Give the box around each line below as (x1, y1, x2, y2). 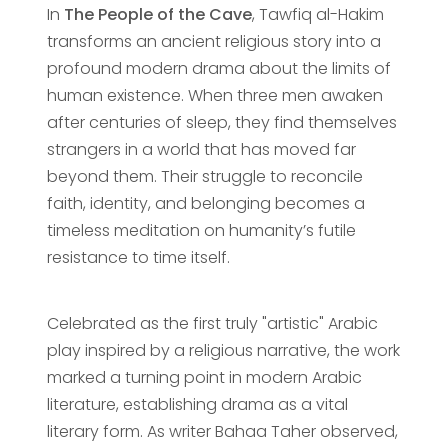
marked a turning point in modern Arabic (46, 365, 362, 389)
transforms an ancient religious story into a (46, 29, 381, 53)
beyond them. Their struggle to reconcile (46, 164, 363, 188)
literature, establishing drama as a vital (46, 392, 348, 416)
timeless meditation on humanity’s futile (46, 218, 356, 242)
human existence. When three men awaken (46, 83, 383, 107)
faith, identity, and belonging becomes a (46, 191, 365, 215)
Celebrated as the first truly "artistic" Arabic (46, 311, 378, 335)
